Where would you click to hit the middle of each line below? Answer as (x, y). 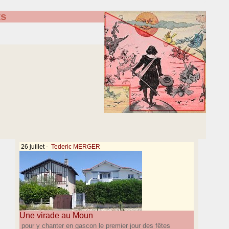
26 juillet (32, 147)
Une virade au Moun (56, 216)
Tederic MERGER (76, 147)
